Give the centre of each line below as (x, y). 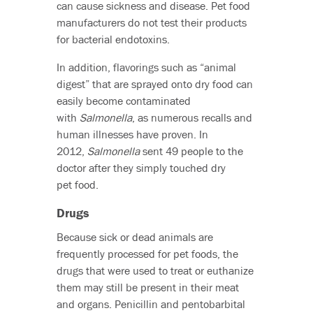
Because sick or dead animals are (134, 237)
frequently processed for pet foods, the (147, 254)
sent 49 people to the (191, 151)
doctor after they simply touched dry (141, 168)
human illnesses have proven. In (132, 134)
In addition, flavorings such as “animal (146, 67)
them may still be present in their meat (147, 287)
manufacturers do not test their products (151, 23)
